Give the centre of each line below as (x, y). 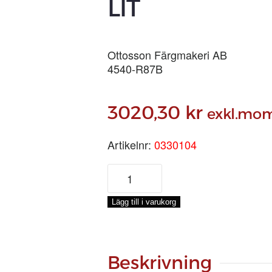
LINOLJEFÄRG (144, 170)
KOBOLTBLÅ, (140, 184)
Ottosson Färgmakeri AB (167, 55)
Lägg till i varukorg (144, 202)
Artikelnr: (131, 144)
